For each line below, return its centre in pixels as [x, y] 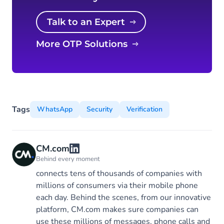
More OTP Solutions [86, 44]
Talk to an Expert [88, 22]
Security [99, 109]
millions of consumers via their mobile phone [117, 185]
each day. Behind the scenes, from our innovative [123, 197]
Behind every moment [68, 159]
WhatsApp [55, 109]
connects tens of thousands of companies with [119, 173]
